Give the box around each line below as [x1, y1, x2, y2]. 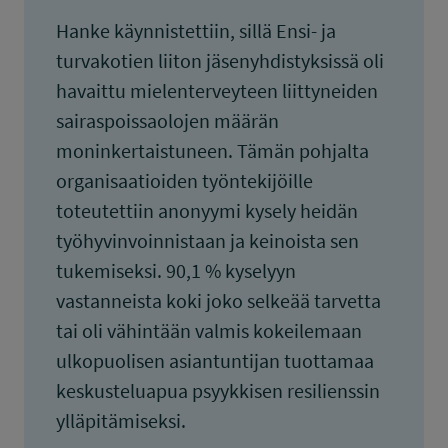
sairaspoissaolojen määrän [56, 108, 279, 133]
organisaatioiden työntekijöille [56, 168, 313, 193]
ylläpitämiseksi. [56, 408, 186, 433]
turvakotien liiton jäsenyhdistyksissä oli [56, 48, 384, 73]
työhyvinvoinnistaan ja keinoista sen [56, 228, 359, 253]
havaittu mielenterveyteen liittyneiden [56, 78, 378, 103]
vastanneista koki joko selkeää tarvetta [56, 288, 381, 313]
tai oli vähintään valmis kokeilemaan [56, 318, 362, 343]
